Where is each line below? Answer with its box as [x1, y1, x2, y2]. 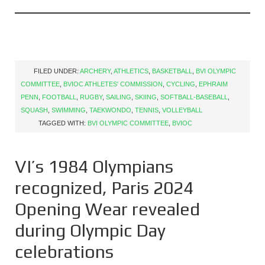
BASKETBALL [152, 67, 192, 75]
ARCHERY [80, 67, 111, 75]
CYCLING [166, 80, 195, 88]
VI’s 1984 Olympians [15, 156, 173, 177]
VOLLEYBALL [162, 106, 202, 114]
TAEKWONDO [89, 106, 131, 114]
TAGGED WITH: [38, 119, 88, 127]
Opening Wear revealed [15, 199, 200, 219]
